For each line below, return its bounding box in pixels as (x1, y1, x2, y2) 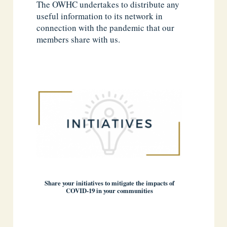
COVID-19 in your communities (65, 185, 153, 195)
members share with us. (36, 33, 121, 46)
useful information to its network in (36, 10, 163, 22)
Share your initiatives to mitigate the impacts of (44, 178, 174, 187)
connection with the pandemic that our (36, 22, 175, 34)
